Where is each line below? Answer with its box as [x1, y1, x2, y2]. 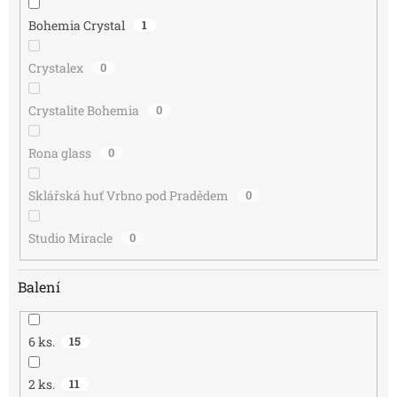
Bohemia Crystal [27, 16, 128, 34]
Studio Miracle [27, 229, 115, 246]
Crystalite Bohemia [27, 101, 142, 119]
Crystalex [27, 58, 86, 76]
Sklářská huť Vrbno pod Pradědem [27, 186, 231, 204]
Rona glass [27, 144, 94, 161]
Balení [18, 277, 60, 297]
